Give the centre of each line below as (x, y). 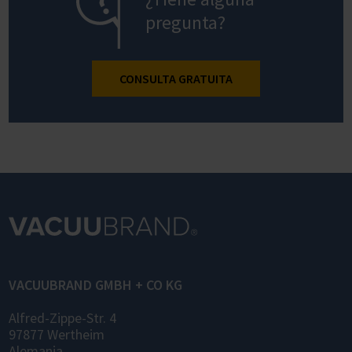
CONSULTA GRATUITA (176, 78)
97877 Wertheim (57, 334)
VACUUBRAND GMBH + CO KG (95, 285)
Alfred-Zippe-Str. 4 (62, 318)
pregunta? (186, 22)
